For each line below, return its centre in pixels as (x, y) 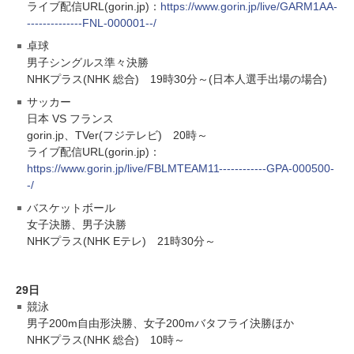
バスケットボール (71, 207)
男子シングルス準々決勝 (88, 62)
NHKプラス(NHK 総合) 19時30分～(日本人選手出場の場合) (177, 79)
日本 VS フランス (70, 118)
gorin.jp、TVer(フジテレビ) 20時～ (117, 135)
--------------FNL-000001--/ (92, 23)
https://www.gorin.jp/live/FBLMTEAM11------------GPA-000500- (181, 168)
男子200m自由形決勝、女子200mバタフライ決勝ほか (160, 323)
